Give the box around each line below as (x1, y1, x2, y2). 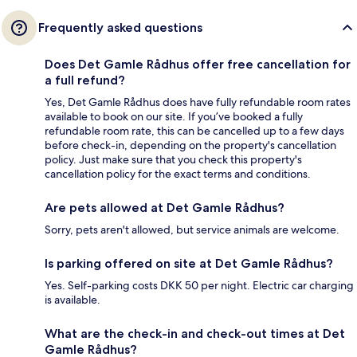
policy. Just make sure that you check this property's (45, 152, 302, 167)
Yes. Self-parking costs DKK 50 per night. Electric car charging (45, 278, 354, 293)
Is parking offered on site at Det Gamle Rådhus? (45, 256, 333, 272)
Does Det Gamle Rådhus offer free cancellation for (45, 57, 351, 73)
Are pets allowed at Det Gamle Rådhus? (45, 200, 284, 216)
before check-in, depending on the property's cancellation (45, 138, 336, 153)
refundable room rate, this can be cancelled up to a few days (45, 124, 344, 139)
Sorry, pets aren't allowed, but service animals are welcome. (45, 222, 339, 237)
